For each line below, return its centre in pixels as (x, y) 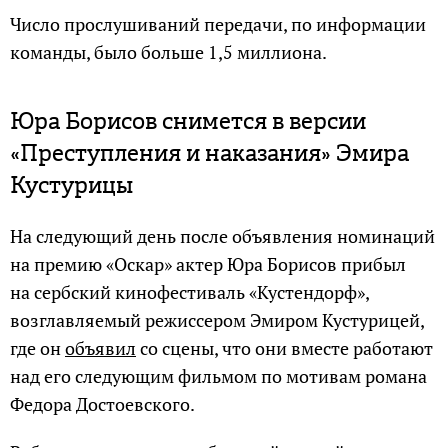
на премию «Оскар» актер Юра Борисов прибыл (208, 264)
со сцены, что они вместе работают (284, 348)
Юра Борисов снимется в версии (188, 122)
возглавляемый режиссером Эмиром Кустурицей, (217, 320)
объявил (100, 348)
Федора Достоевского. (102, 404)
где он (37, 348)
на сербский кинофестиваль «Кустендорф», (189, 292)
